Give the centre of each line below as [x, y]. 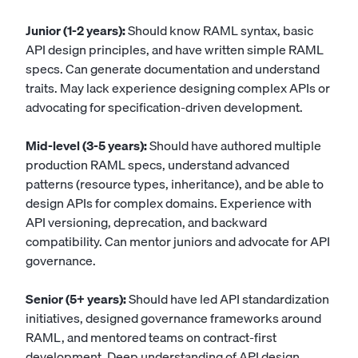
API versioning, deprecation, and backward [146, 222]
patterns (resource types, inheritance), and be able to [175, 184]
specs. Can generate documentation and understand [173, 69]
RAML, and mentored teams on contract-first [151, 337]
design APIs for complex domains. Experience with [169, 203]
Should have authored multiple [234, 145]
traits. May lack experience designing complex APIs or [178, 88]
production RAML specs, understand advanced [157, 165]
